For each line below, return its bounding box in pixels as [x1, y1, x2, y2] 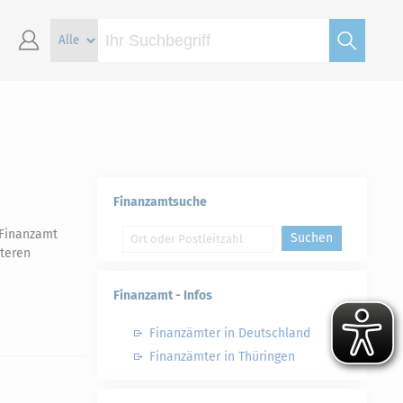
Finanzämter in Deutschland [149, 326, 310, 341]
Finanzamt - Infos [113, 288, 212, 303]
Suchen [291, 230, 333, 246]
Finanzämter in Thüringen [149, 349, 295, 364]
